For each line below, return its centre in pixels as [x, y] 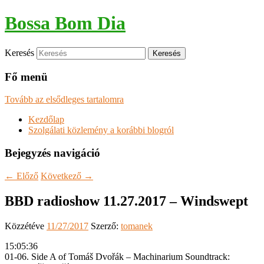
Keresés [19, 52]
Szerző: [106, 226]
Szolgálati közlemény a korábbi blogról [101, 130]
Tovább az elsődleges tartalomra [64, 100]
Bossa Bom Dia [65, 23]
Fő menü [26, 77]
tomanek [137, 226]
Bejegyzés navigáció [52, 153]
